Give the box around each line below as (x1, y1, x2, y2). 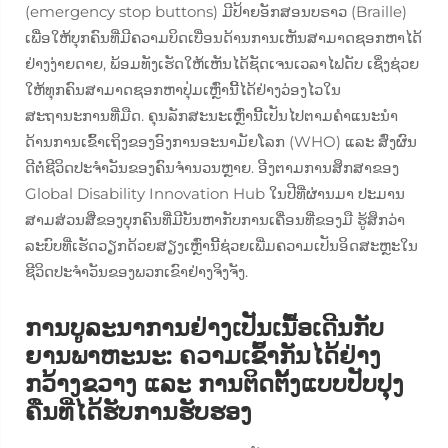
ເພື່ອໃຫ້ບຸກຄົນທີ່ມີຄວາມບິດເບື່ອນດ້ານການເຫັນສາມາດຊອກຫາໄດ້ (25, 28, 422, 47)
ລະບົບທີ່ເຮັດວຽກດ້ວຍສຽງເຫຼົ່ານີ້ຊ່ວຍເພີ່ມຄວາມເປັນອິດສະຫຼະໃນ (25, 236, 418, 255)
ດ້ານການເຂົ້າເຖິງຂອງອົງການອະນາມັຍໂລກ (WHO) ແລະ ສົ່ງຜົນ (25, 132, 417, 151)
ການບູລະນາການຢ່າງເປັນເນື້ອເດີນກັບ (25, 313, 384, 342)
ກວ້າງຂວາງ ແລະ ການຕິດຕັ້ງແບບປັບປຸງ (25, 369, 404, 398)
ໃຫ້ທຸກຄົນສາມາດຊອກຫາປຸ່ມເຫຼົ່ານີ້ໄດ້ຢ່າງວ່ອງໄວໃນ (25, 80, 341, 99)
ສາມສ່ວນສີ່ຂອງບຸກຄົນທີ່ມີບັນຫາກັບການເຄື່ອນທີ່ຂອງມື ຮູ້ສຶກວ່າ (25, 210, 405, 229)
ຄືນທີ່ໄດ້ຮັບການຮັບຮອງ (25, 397, 252, 426)
